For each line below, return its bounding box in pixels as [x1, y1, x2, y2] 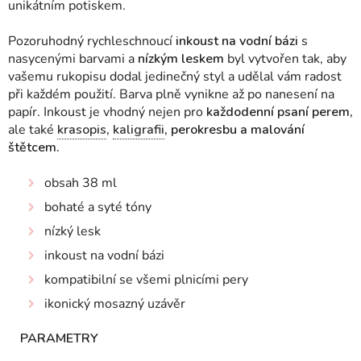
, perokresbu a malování [164, 121, 305, 139]
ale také [8, 121, 57, 139]
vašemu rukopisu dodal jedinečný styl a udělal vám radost [8, 68, 342, 85]
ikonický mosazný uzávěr [44, 295, 185, 313]
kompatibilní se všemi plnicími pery [44, 271, 248, 288]
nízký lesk [44, 222, 101, 240]
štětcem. [8, 139, 60, 156]
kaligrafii [113, 121, 164, 139]
